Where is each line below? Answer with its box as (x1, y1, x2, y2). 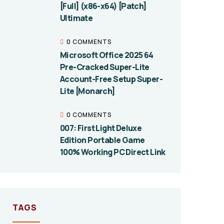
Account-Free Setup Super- (60, 73, 162, 84)
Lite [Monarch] (60, 85, 115, 96)
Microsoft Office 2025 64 (60, 49, 153, 60)
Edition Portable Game (60, 134, 145, 145)
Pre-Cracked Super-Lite (60, 61, 149, 72)
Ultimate (60, 12, 93, 23)
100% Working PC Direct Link (60, 146, 165, 157)
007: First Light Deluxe (60, 122, 142, 133)
